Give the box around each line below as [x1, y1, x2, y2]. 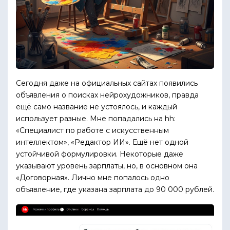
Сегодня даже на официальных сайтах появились [16, 79, 198, 88]
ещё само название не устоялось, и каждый [16, 102, 177, 111]
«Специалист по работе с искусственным [16, 126, 169, 135]
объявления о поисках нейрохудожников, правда [16, 90, 199, 100]
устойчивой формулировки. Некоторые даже [16, 149, 183, 159]
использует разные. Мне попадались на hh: [16, 114, 176, 123]
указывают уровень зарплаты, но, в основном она [16, 161, 198, 170]
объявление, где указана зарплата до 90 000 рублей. [16, 185, 214, 194]
